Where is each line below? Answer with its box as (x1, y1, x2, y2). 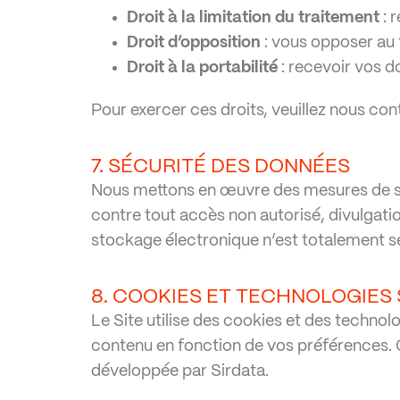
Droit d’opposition (127, 35, 261, 51)
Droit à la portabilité (127, 60, 278, 76)
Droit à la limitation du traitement (127, 10, 379, 26)
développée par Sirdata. (91, 363, 269, 379)
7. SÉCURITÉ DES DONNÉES (91, 157, 350, 176)
